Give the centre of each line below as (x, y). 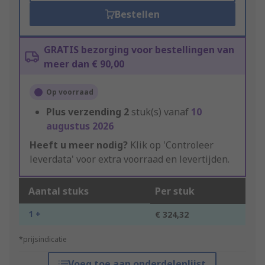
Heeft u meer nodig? (79, 145)
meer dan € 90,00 (84, 64)
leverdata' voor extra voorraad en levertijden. (130, 159)
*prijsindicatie (43, 240)
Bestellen (137, 14)
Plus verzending (84, 112)
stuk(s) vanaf (161, 112)
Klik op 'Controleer (171, 145)
